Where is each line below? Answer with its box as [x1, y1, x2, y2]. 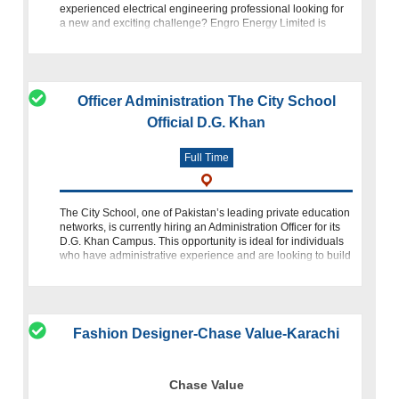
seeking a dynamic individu [60, 30, 192, 44]
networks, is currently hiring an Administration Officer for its [60, 220, 341, 233]
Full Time [183, 151, 229, 164]
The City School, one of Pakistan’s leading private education [60, 206, 351, 219]
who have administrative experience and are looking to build [60, 248, 352, 262]
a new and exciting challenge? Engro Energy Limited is [60, 16, 327, 29]
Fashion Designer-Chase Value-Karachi [73, 325, 340, 341]
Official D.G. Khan [147, 114, 266, 130]
